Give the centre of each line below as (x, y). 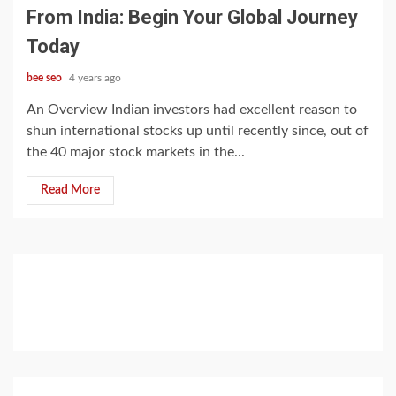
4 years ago (95, 78)
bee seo (46, 78)
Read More (70, 190)
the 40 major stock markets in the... (136, 152)
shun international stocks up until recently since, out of (198, 131)
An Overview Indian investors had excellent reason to (192, 110)
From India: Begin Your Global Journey (192, 17)
